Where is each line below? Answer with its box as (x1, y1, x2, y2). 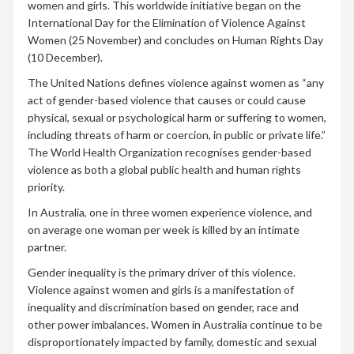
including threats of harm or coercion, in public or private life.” (27, 127, 326, 141)
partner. (27, 239, 66, 254)
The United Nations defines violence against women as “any (27, 75, 324, 89)
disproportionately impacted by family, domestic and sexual (27, 334, 317, 348)
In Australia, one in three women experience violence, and (27, 205, 312, 219)
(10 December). (27, 50, 103, 64)
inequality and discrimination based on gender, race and (27, 299, 299, 314)
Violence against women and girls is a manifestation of (27, 282, 294, 296)
